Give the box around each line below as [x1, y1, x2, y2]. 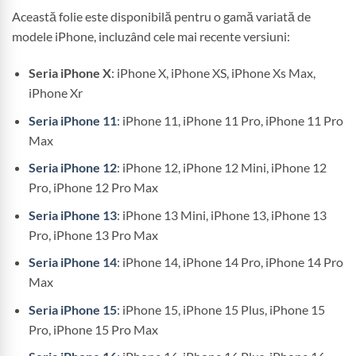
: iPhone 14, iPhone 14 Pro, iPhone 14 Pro [116, 254, 343, 270]
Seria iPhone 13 [28, 207, 117, 222]
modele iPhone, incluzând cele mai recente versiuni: [12, 29, 290, 44]
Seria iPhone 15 [28, 301, 117, 317]
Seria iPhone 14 [28, 254, 117, 270]
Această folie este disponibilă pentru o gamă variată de [12, 9, 311, 25]
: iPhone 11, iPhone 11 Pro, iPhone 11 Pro [116, 112, 343, 128]
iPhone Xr [28, 84, 83, 100]
